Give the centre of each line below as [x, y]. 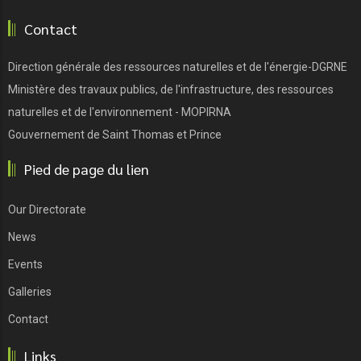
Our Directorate [47, 209]
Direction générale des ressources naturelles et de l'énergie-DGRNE [178, 66]
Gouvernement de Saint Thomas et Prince [115, 134]
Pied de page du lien [87, 168]
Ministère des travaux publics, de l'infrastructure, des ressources [171, 89]
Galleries [30, 291]
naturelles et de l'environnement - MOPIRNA [120, 112]
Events [25, 264]
